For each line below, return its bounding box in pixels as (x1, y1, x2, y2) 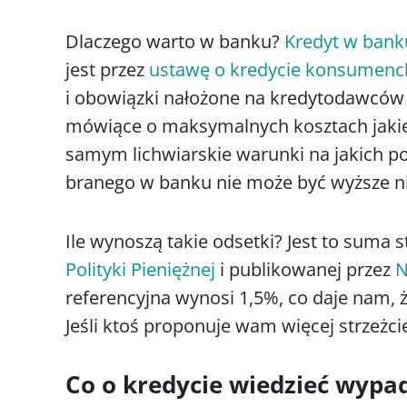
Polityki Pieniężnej (65, 257, 215, 283)
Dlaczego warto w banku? (65, 29, 284, 55)
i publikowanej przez (215, 257, 395, 283)
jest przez (65, 57, 149, 83)
